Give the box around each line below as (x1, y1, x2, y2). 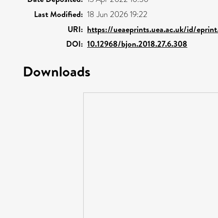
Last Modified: (34, 8, 83, 19)
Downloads (23, 61, 91, 81)
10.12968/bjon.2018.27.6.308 (87, 38, 187, 49)
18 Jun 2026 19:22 (87, 8, 147, 20)
